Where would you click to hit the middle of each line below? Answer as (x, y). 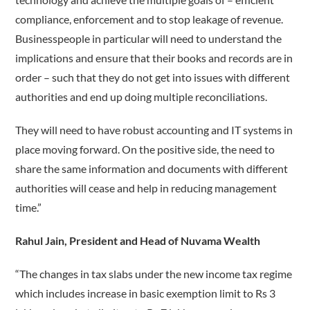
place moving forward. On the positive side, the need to (145, 149)
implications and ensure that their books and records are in (154, 58)
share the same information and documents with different (152, 169)
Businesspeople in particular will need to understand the (149, 39)
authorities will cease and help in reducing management (146, 188)
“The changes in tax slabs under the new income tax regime (154, 274)
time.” (29, 208)
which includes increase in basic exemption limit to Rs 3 (146, 293)
